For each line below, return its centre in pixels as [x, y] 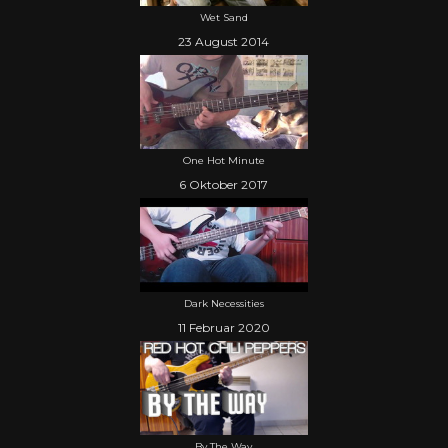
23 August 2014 [224, 42]
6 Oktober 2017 [224, 184]
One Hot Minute [223, 160]
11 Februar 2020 [223, 327]
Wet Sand [223, 18]
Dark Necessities [223, 303]
